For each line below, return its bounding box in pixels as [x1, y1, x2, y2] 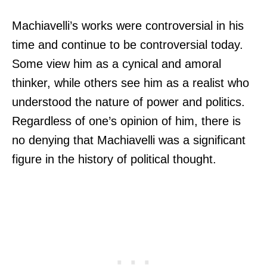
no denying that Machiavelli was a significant [12, 133, 246, 147]
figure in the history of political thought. [12, 153, 216, 166]
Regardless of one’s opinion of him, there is [12, 114, 241, 128]
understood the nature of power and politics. [12, 95, 245, 109]
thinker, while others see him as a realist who [12, 76, 249, 90]
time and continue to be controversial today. [12, 38, 243, 52]
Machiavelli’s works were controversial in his [12, 19, 244, 33]
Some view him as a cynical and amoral [12, 57, 221, 71]
